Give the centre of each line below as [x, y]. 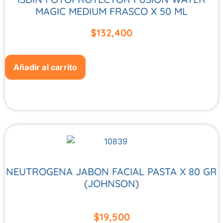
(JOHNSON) [111, 184]
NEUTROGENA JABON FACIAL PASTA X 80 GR [111, 172]
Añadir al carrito [46, 67]
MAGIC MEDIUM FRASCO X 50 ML [111, 11]
